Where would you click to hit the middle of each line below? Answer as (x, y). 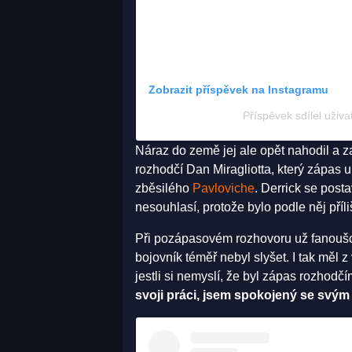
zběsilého (164, 188)
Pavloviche (224, 188)
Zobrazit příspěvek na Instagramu (238, 89)
